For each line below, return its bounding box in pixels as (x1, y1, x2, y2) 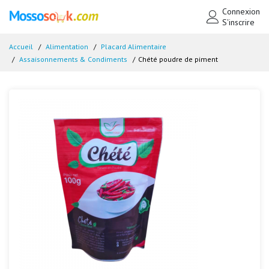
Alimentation (46, 42, 88, 51)
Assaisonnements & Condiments (19, 55, 127, 64)
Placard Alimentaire (101, 42, 166, 51)
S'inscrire (222, 17, 255, 28)
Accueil (9, 42, 33, 51)
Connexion (222, 6, 260, 17)
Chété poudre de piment (138, 55, 218, 64)
